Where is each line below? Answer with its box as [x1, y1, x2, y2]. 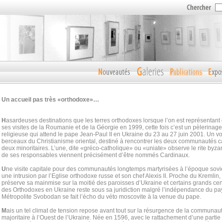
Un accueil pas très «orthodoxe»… [1, 96, 99, 103]
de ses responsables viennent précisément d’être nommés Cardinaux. [1, 152, 190, 159]
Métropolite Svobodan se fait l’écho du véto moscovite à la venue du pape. [1, 193, 201, 200]
